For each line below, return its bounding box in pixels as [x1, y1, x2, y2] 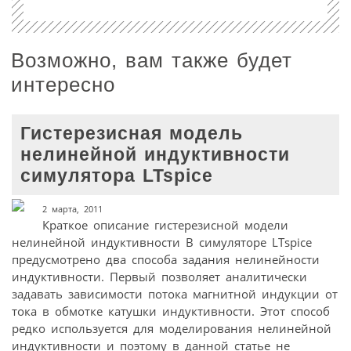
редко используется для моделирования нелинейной [12, 320, 331, 336]
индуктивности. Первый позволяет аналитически [12, 268, 307, 284]
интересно [11, 73, 115, 97]
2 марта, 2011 [42, 202, 103, 215]
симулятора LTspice [20, 166, 214, 186]
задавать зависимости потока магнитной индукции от [12, 285, 338, 302]
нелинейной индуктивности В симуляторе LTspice [12, 233, 312, 250]
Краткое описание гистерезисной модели [42, 216, 288, 233]
